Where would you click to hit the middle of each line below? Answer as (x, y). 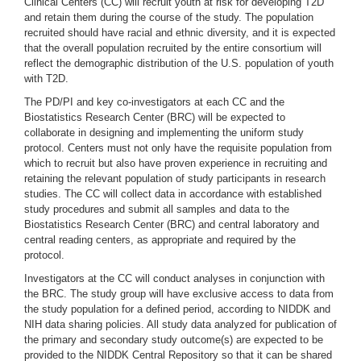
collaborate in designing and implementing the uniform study (164, 133)
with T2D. (46, 79)
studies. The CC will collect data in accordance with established (173, 194)
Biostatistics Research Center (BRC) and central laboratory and (172, 224)
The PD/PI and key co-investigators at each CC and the (154, 102)
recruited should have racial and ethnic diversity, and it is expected (180, 33)
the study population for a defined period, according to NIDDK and (177, 309)
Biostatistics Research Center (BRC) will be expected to (155, 117)
